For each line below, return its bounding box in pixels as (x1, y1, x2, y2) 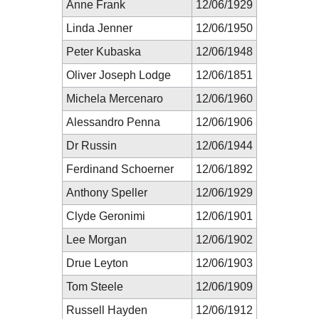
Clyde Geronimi (66, 209, 145, 222)
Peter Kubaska (66, 45, 141, 58)
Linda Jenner (66, 21, 132, 34)
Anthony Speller (66, 186, 147, 199)
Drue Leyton (66, 256, 128, 269)
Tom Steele (66, 280, 123, 293)
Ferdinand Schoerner (66, 162, 174, 175)
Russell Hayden (66, 303, 147, 316)
